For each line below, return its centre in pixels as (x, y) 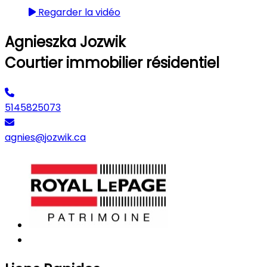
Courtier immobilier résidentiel (112, 63)
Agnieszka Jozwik (65, 42)
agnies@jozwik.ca (45, 137)
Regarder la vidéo (78, 12)
